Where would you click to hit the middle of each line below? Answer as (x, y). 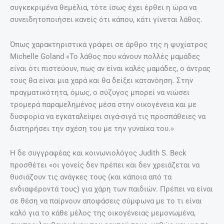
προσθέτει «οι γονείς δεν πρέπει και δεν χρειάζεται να (105, 165)
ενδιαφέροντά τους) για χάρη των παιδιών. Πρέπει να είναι (111, 189)
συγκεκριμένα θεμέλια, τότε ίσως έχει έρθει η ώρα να (103, 8)
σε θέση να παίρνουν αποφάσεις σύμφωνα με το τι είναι (106, 201)
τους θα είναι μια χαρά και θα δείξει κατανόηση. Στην (101, 80)
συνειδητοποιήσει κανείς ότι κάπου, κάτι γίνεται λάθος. (106, 20)
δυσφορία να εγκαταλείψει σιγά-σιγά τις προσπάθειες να (108, 116)
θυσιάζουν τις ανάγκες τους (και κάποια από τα (91, 177)
